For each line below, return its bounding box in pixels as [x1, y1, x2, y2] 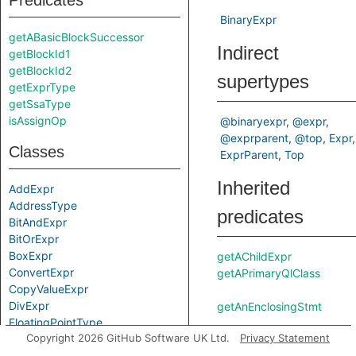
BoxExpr [9, 249, 52, 262]
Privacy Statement [240, 331, 330, 344]
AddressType [9, 199, 77, 212]
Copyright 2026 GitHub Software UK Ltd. [26, 331, 230, 344]
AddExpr [9, 182, 54, 195]
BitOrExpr [9, 232, 59, 246]
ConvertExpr [9, 265, 74, 279]
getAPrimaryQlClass [217, 266, 320, 280]
